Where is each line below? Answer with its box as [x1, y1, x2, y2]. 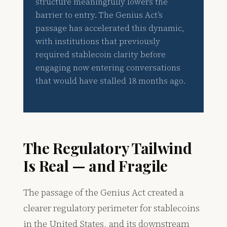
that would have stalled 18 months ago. [35, 75, 186, 87]
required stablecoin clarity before [35, 49, 166, 60]
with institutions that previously [35, 36, 161, 47]
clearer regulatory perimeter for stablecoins [23, 202, 200, 215]
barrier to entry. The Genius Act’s [35, 10, 163, 21]
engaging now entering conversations [35, 62, 181, 73]
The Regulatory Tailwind [23, 138, 192, 158]
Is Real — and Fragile [23, 156, 168, 176]
